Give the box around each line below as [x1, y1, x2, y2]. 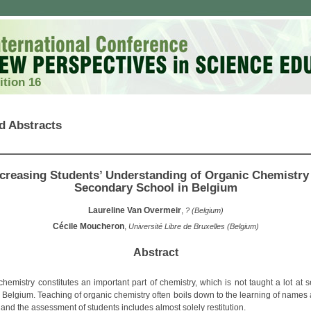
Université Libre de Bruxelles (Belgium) [128, 222, 259, 230]
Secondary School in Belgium [74, 180, 237, 194]
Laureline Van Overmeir [87, 205, 181, 215]
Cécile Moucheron [52, 221, 124, 231]
